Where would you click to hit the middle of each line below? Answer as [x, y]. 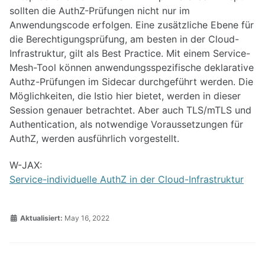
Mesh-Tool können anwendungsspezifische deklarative [132, 68]
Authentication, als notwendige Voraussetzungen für [126, 125]
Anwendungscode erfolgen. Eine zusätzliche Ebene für [132, 25]
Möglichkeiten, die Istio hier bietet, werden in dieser [125, 96]
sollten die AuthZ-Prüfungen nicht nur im [100, 11]
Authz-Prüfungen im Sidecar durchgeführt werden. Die [131, 82]
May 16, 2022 [87, 218]
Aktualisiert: [41, 218]
